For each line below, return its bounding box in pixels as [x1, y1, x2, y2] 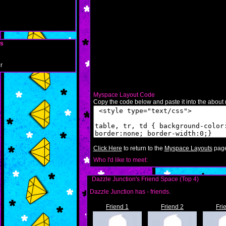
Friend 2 [161, 203, 184, 210]
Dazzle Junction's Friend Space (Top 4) [92, 176, 199, 183]
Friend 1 [106, 203, 129, 210]
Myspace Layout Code [93, 91, 155, 98]
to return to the [122, 145, 164, 152]
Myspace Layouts [164, 145, 212, 152]
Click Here [93, 145, 122, 152]
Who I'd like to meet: [93, 156, 148, 163]
